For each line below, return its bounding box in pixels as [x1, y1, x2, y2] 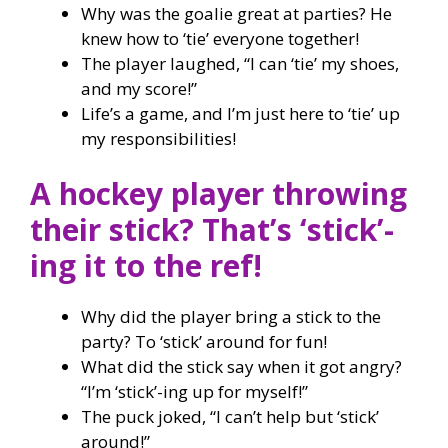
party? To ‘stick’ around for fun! [81, 330, 327, 353]
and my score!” [81, 76, 197, 100]
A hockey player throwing [30, 173, 407, 214]
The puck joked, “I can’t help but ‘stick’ [81, 405, 379, 428]
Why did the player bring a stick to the [81, 305, 381, 328]
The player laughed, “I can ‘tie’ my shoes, [81, 51, 399, 75]
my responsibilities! [81, 126, 236, 150]
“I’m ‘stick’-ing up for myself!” [81, 380, 308, 403]
